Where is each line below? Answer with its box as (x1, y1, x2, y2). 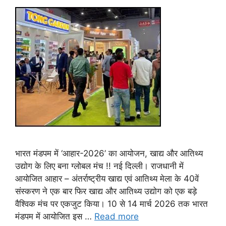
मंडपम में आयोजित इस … (15, 211, 94, 222)
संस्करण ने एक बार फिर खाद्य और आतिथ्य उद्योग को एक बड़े (15, 186, 197, 197)
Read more (94, 211, 139, 222)
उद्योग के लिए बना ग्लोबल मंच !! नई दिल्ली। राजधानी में (15, 161, 184, 172)
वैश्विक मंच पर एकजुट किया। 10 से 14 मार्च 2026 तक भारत (15, 199, 208, 209)
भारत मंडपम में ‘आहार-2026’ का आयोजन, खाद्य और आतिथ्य (15, 148, 203, 159)
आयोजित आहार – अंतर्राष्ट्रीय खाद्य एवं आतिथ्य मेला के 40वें (15, 174, 199, 184)
